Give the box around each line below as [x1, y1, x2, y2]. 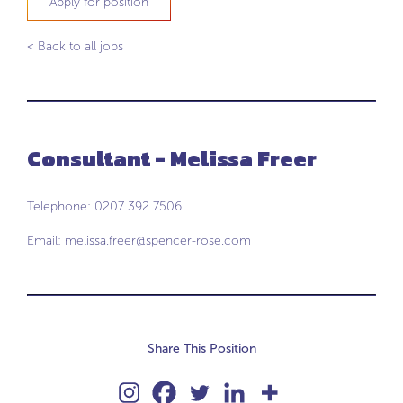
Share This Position [147, 341, 256, 356]
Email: [27, 233, 65, 248]
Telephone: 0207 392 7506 [27, 199, 182, 214]
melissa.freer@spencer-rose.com [65, 233, 251, 248]
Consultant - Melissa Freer [27, 143, 317, 175]
